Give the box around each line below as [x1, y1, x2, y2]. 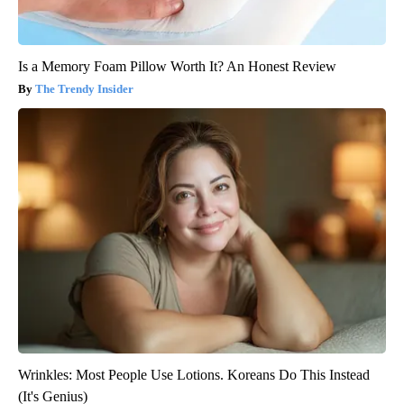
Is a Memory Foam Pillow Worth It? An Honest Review [18, 59, 336, 75]
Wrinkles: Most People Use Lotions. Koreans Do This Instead [18, 367, 370, 383]
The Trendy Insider [35, 82, 133, 96]
